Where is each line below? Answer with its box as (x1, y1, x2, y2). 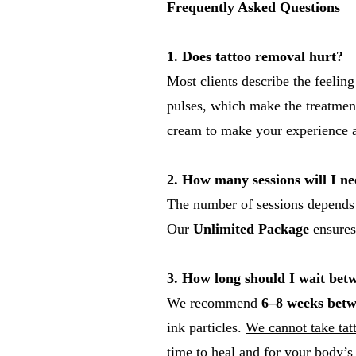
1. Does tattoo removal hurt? (167, 48, 343, 64)
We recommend (167, 295, 261, 311)
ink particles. (167, 319, 246, 335)
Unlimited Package (193, 221, 309, 237)
